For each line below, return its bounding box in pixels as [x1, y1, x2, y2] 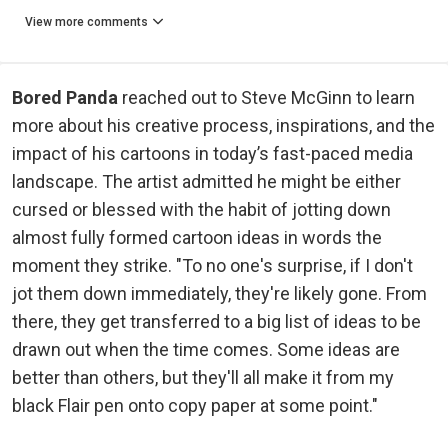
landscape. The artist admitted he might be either [12, 170, 401, 192]
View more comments [25, 14, 148, 29]
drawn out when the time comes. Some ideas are [12, 338, 400, 360]
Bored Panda [12, 86, 118, 108]
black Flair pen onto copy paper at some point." [12, 394, 378, 416]
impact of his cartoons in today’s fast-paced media [12, 142, 413, 164]
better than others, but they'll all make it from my [12, 366, 394, 388]
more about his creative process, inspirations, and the [12, 114, 435, 136]
